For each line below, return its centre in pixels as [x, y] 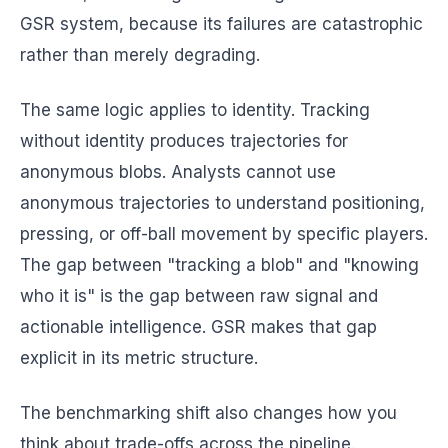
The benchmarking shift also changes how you [208, 413]
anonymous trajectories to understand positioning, [222, 203]
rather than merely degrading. [140, 55]
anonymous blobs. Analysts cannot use [178, 172]
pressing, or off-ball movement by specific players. [224, 234]
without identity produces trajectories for [184, 141]
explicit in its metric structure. [139, 358]
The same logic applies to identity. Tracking [195, 110]
